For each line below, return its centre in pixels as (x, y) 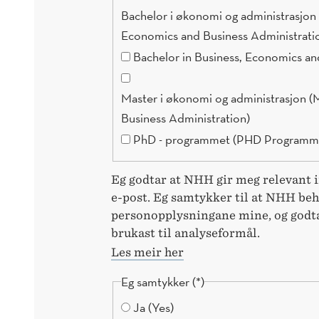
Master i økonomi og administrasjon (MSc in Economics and (215, 98)
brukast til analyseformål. (185, 233)
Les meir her (147, 252)
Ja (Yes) (154, 307)
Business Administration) (186, 118)
